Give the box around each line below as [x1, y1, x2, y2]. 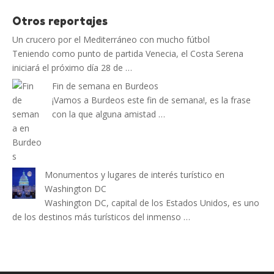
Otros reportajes [12, 13, 108, 28]
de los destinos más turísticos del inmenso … [12, 210, 190, 223]
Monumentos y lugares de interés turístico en [45, 168, 224, 180]
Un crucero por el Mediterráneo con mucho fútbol [12, 33, 210, 45]
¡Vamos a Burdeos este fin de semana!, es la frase [52, 94, 251, 106]
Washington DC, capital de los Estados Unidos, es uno [45, 196, 259, 209]
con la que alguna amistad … [52, 108, 165, 120]
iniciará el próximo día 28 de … [12, 61, 132, 73]
